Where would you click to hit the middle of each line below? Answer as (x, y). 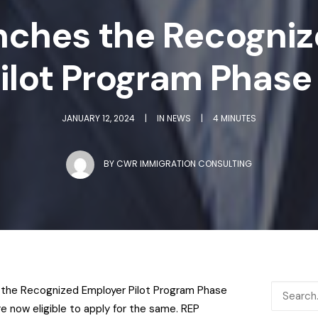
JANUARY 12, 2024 (99, 118)
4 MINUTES (234, 118)
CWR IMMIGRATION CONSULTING (185, 164)
